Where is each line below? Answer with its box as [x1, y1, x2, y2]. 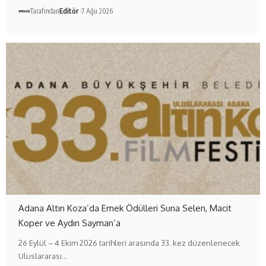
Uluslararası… [18, 251, 68, 261]
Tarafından [30, 7, 60, 16]
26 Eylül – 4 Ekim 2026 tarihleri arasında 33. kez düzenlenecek [18, 238, 240, 248]
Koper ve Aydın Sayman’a [18, 217, 121, 229]
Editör [59, 7, 79, 16]
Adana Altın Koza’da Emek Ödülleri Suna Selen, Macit [18, 202, 232, 214]
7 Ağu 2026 [81, 7, 113, 16]
